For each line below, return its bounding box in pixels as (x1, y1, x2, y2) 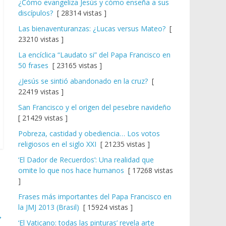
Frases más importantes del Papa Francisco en (18, 192, 172, 202)
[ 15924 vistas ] (79, 202, 133, 212)
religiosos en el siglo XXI (18, 139, 96, 149)
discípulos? (18, 8, 53, 18)
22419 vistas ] (18, 87, 64, 97)
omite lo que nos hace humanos (18, 165, 124, 176)
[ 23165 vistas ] (48, 61, 102, 71)
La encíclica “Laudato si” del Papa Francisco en (18, 50, 171, 60)
